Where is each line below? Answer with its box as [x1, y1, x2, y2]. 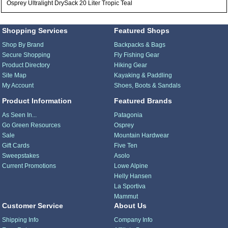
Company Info [113, 216, 153, 224]
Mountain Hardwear [113, 132, 169, 139]
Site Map [2, 72, 27, 79]
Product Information [2, 97, 72, 105]
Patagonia [113, 111, 142, 119]
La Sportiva [113, 183, 146, 190]
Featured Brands [113, 97, 172, 105]
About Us [113, 202, 147, 210]
